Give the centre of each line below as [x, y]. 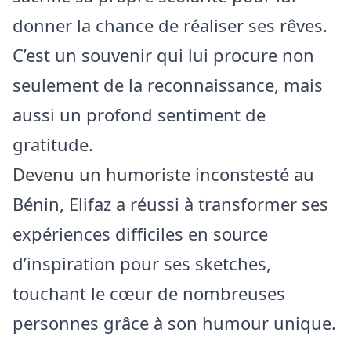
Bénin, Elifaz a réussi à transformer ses [170, 204]
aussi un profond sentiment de [139, 114]
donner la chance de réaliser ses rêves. [170, 25]
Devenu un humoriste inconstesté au [163, 174]
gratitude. [53, 144]
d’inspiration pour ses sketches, [142, 263]
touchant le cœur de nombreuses [149, 293]
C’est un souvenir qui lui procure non [163, 55]
